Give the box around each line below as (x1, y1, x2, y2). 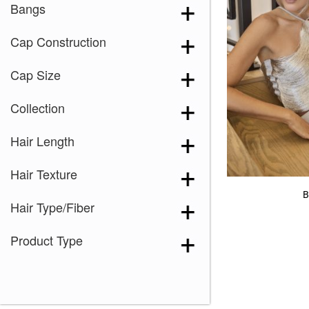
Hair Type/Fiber (10, 197, 94, 216)
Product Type (10, 230, 83, 249)
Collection (10, 98, 65, 117)
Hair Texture (10, 164, 77, 183)
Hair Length (10, 131, 74, 150)
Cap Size (10, 65, 61, 83)
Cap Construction (10, 32, 106, 50)
